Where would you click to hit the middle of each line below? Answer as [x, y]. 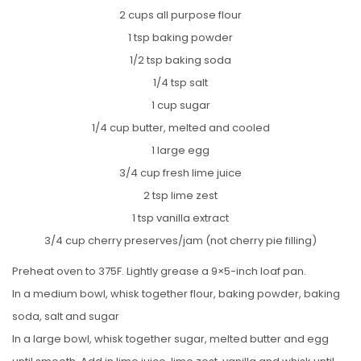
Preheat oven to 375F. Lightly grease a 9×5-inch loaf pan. [159, 271]
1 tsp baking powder [180, 37]
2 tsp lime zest [180, 195]
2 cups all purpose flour [180, 15]
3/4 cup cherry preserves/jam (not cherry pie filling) [180, 240]
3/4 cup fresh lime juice [180, 172]
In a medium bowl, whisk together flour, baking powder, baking [176, 293]
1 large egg [180, 150]
